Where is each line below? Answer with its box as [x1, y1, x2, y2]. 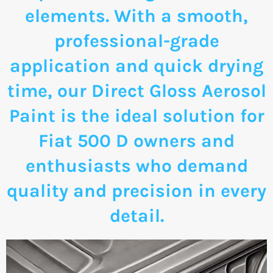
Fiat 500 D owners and [38, 129, 235, 152]
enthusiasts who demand [25, 154, 248, 177]
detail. [109, 204, 164, 227]
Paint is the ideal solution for [9, 104, 264, 127]
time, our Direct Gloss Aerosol [7, 79, 266, 102]
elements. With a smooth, [25, 4, 248, 27]
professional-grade [54, 29, 219, 52]
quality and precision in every [7, 179, 266, 202]
